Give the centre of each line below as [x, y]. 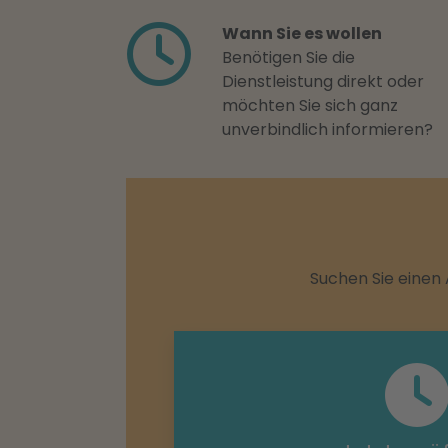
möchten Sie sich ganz [310, 105]
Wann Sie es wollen [302, 33]
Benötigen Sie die [288, 57]
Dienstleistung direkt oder [323, 81]
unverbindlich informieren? [327, 129]
